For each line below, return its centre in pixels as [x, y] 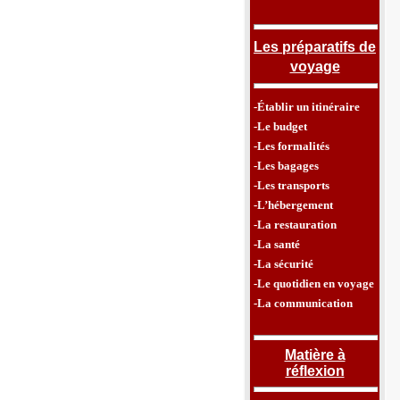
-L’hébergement [293, 205]
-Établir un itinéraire [307, 107]
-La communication [303, 303]
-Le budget [280, 126]
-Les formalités [292, 146]
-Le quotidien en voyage [314, 283]
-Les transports [292, 185]
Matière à [315, 355]
